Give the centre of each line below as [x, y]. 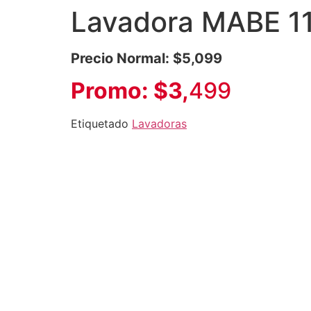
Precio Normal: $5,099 [146, 58]
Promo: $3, [130, 91]
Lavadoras [159, 124]
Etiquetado [101, 124]
